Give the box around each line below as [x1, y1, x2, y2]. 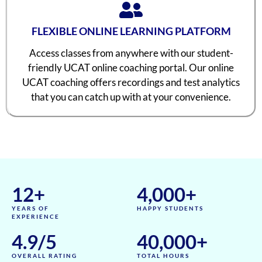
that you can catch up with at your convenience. [31, 91, 231, 104]
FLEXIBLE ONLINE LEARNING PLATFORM [31, 25, 231, 38]
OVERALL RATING [12, 252, 77, 260]
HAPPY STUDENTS [137, 205, 204, 212]
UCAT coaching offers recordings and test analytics [22, 76, 240, 89]
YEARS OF [12, 205, 49, 212]
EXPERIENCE [12, 213, 60, 220]
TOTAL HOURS [137, 252, 189, 260]
